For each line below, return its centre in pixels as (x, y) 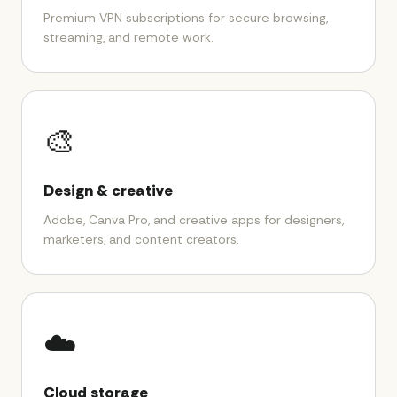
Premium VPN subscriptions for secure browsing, (186, 18)
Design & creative (108, 191)
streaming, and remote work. (128, 37)
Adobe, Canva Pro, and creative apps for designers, (194, 220)
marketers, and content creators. (141, 239)
